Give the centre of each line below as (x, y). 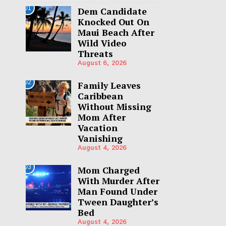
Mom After (101, 118)
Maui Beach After (116, 33)
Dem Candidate (112, 11)
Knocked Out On (113, 22)
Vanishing (100, 139)
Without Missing (114, 107)
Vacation (97, 128)
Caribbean (100, 96)
